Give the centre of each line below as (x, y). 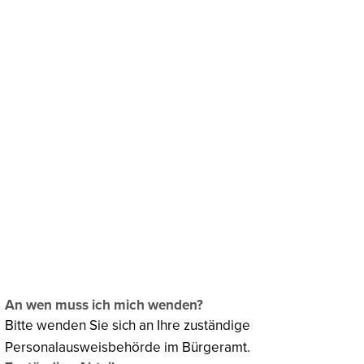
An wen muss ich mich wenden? (104, 305)
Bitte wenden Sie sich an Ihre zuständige (128, 325)
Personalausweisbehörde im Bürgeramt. (128, 347)
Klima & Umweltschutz (161, 106)
